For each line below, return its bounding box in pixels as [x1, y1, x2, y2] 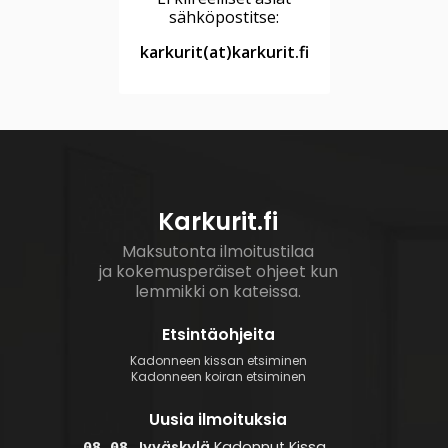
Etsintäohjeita [161, 323, 275, 345]
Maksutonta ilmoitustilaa [122, 240, 314, 262]
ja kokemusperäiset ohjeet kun [98, 260, 338, 282]
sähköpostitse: [169, 5, 279, 28]
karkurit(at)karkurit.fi [139, 40, 309, 63]
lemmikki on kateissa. [135, 280, 301, 302]
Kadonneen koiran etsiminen [130, 368, 306, 386]
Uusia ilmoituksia [149, 408, 287, 430]
